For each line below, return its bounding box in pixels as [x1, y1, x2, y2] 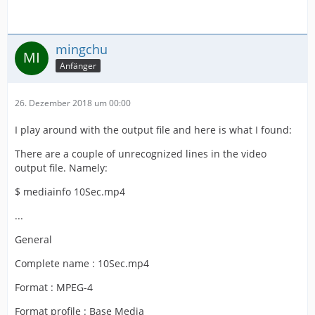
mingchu [56, 41, 108, 58]
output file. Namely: [15, 161, 108, 175]
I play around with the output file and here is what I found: [15, 123, 292, 137]
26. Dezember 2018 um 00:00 [15, 97, 131, 110]
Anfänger [60, 59, 96, 72]
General [15, 233, 52, 247]
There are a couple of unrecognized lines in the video [15, 147, 266, 161]
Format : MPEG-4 [15, 281, 93, 295]
